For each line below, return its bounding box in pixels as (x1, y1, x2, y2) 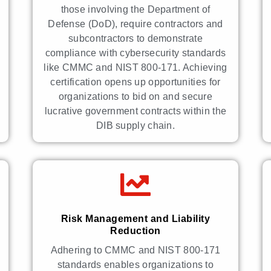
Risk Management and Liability (60, 213, 211, 224)
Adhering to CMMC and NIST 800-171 (50, 244, 221, 255)
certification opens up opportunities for (50, 76, 221, 87)
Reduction (110, 225, 161, 236)
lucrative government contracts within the (44, 105, 227, 116)
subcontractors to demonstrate (68, 33, 203, 44)
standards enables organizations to (57, 259, 214, 270)
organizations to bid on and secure (58, 91, 213, 102)
